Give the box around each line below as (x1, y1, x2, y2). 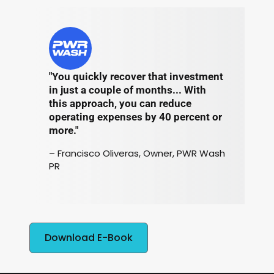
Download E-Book (45, 230, 133, 245)
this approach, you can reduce (49, 97, 191, 109)
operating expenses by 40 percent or (49, 110, 222, 123)
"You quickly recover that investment (49, 70, 223, 83)
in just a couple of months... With (49, 83, 206, 96)
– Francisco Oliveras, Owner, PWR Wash (49, 146, 225, 160)
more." (49, 124, 78, 136)
